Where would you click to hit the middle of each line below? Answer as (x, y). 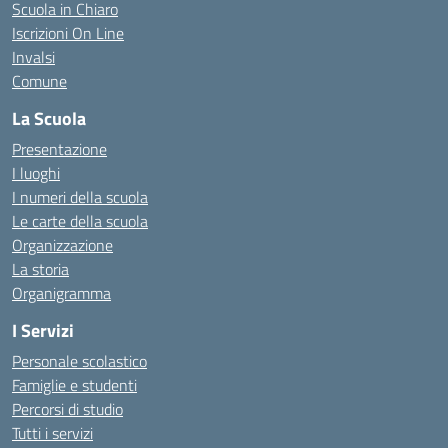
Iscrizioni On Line (68, 33)
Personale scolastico (79, 361)
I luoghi (36, 173)
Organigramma (61, 293)
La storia (40, 269)
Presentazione (59, 149)
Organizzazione (62, 245)
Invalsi (33, 57)
